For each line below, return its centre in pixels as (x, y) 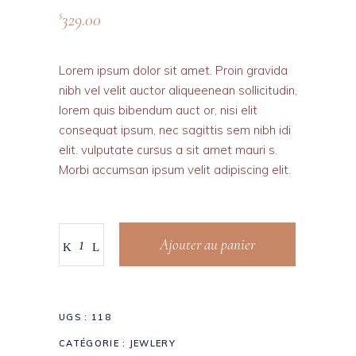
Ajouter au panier (207, 245)
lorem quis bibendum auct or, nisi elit (158, 110)
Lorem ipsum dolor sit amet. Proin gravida (173, 71)
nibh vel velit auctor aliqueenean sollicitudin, (178, 91)
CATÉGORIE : (94, 344)
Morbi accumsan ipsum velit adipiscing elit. (175, 170)
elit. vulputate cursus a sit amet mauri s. (168, 150)
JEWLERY (153, 344)
